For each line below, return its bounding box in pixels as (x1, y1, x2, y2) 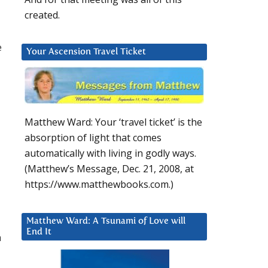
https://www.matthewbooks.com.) (25, 178, 173, 191)
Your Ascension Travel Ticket (26, 47, 146, 57)
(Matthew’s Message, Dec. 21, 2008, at (25, 162, 194, 176)
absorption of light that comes (25, 131, 162, 145)
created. (25, 8, 60, 22)
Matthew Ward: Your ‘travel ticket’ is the (25, 115, 202, 129)
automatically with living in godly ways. (25, 147, 196, 160)
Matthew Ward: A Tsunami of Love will (26, 217, 185, 226)
